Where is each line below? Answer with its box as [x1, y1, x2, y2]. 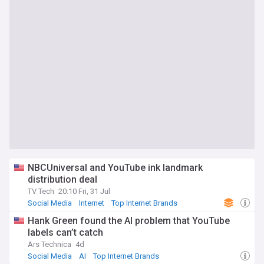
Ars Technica [28, 240, 71, 249]
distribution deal [28, 174, 97, 185]
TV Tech [28, 187, 54, 196]
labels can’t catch [28, 227, 103, 238]
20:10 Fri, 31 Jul [58, 187, 110, 196]
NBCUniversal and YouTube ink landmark [28, 162, 203, 173]
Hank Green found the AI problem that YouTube [28, 215, 230, 226]
